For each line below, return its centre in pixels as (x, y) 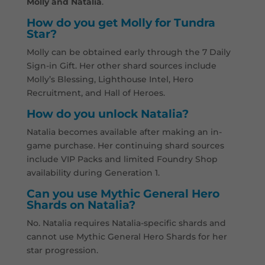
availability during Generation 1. (93, 173)
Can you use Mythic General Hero (123, 194)
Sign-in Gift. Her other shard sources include (121, 66)
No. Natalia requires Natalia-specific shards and (126, 223)
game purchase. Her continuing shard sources (125, 146)
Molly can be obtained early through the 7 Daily (128, 52)
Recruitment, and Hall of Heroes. (96, 93)
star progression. (62, 251)
